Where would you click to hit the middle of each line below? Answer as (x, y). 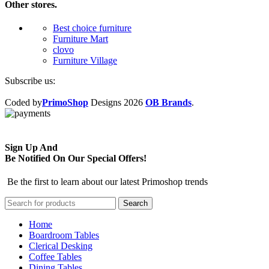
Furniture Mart (80, 38)
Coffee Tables (55, 257)
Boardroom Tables (64, 235)
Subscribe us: (30, 80)
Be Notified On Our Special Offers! (76, 159)
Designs (105, 102)
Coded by (23, 102)
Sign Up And (31, 148)
